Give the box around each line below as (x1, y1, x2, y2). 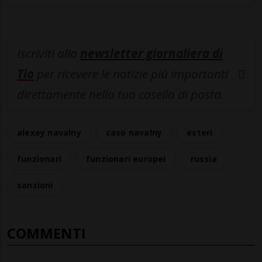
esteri (187, 127, 213, 139)
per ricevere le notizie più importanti (34, 65, 228, 82)
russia (190, 153, 217, 165)
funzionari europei (86, 153, 166, 165)
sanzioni (17, 180, 53, 191)
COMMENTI (7, 223, 86, 243)
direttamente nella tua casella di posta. (17, 86, 224, 103)
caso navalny (105, 127, 163, 139)
